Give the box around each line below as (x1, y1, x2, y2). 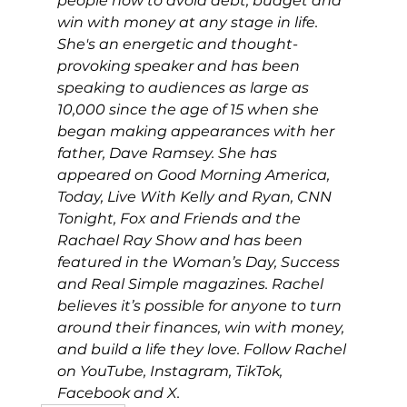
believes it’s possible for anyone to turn (56, 296, 345, 314)
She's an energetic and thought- (56, 35, 298, 53)
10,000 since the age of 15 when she (56, 100, 323, 118)
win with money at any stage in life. (56, 13, 322, 31)
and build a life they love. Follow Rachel (56, 340, 350, 358)
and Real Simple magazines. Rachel (56, 274, 327, 293)
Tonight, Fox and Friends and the (56, 209, 304, 227)
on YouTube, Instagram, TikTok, (56, 362, 286, 380)
